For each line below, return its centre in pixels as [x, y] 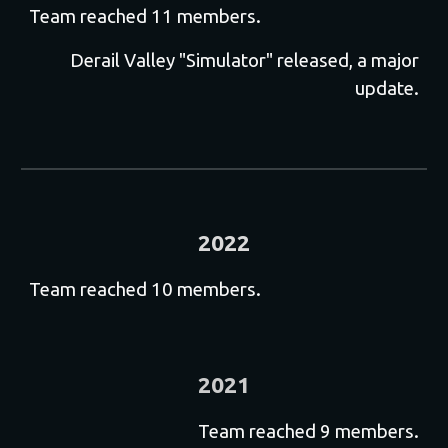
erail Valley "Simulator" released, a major [251, 60]
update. [386, 88]
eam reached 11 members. [151, 16]
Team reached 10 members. [145, 289]
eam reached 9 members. [313, 431]
